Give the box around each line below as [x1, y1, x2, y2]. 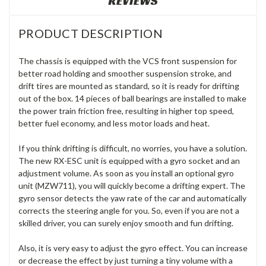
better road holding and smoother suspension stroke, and [18, 68, 232, 79]
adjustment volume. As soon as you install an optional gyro [18, 168, 234, 179]
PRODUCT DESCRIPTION [18, 26, 163, 41]
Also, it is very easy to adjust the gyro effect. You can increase [18, 243, 248, 254]
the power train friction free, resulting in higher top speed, [18, 106, 234, 116]
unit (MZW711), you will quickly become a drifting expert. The [18, 180, 245, 191]
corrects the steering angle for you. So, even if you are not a [18, 205, 239, 216]
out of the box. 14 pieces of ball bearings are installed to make [18, 93, 246, 104]
